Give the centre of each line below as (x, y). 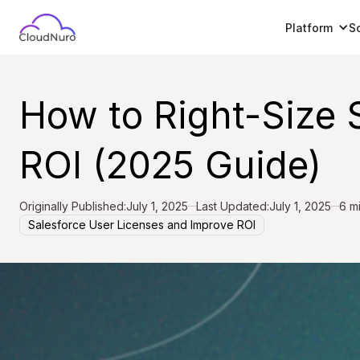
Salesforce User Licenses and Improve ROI (142, 225)
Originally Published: (73, 206)
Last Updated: (233, 206)
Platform (309, 27)
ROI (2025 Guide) (170, 165)
